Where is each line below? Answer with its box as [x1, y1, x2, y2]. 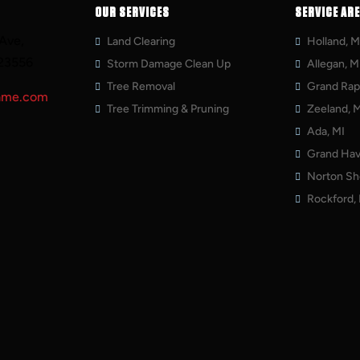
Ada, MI [306, 124, 345, 138]
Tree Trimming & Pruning [106, 101, 229, 116]
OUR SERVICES [94, 5, 170, 20]
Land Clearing [106, 34, 175, 48]
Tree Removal [106, 79, 175, 93]
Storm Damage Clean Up [106, 56, 231, 71]
